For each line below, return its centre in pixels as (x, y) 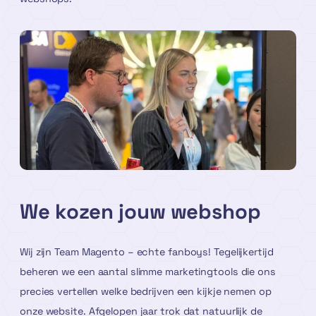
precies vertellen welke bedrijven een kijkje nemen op (146, 292)
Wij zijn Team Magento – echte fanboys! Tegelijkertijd (147, 252)
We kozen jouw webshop (140, 212)
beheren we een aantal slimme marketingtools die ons (148, 272)
